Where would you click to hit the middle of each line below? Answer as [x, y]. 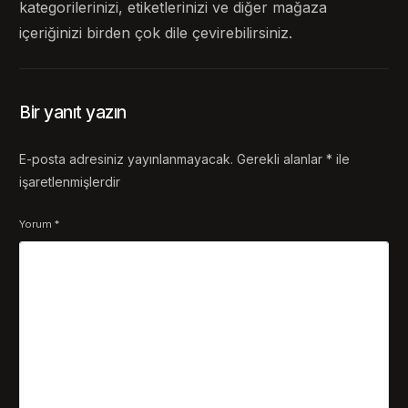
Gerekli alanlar [282, 158]
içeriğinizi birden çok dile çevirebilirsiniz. [156, 32]
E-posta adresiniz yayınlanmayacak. [127, 158]
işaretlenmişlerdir [70, 181]
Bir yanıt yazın [73, 112]
